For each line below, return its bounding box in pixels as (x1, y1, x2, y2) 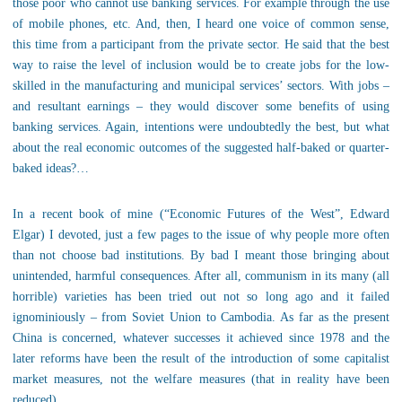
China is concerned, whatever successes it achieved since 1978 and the (13, 331, 389, 345)
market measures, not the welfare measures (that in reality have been (13, 372, 389, 386)
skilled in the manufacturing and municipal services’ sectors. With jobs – (13, 79, 389, 92)
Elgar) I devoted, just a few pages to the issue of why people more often (13, 228, 389, 241)
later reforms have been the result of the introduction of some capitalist (13, 352, 389, 365)
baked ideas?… (13, 162, 89, 175)
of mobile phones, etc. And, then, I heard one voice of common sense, (13, 17, 389, 31)
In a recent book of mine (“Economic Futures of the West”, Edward (13, 207, 389, 221)
